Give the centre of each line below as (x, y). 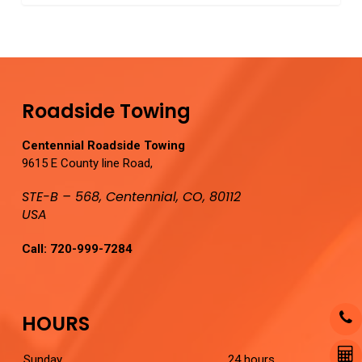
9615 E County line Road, (87, 163)
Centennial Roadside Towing (103, 145)
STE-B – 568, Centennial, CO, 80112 (131, 197)
